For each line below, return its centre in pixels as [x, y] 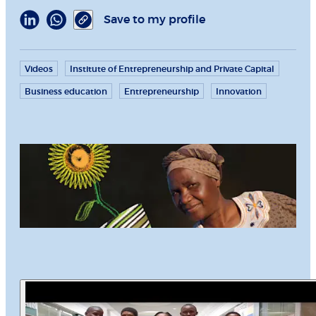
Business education [66, 92]
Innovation [239, 92]
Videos [39, 69]
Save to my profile [154, 20]
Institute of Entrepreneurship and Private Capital [172, 69]
